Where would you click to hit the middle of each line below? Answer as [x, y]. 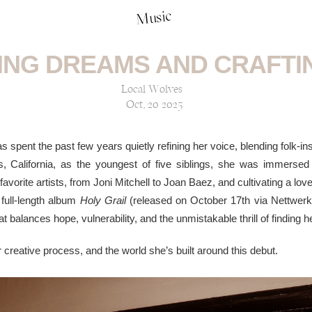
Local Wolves [152, 90]
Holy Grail [103, 200]
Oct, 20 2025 [154, 105]
